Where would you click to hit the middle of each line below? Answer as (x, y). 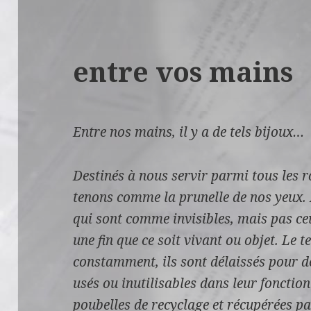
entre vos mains (183, 71)
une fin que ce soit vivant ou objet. (176, 240)
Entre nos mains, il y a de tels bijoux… (189, 132)
